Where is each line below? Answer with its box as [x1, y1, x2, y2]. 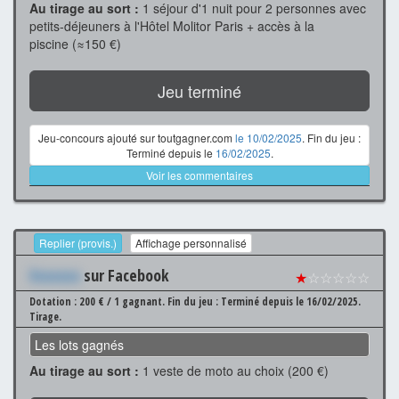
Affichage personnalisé [135, 235, 247, 251]
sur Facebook [80, 265, 169, 287]
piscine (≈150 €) [29, 34, 121, 53]
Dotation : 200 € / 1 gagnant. [29, 294, 167, 310]
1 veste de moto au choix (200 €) [139, 362, 329, 380]
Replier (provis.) [39, 235, 117, 251]
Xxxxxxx [29, 265, 80, 287]
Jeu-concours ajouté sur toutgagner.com [38, 129, 235, 145]
